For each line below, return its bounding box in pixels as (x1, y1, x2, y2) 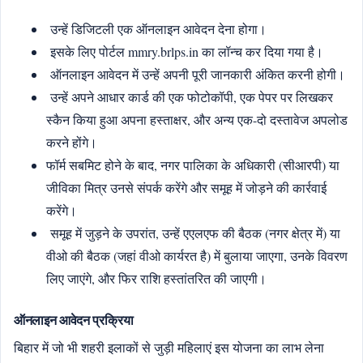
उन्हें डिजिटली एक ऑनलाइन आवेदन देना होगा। (46, 20, 267, 37)
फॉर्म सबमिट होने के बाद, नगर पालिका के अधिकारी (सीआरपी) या (46, 156, 340, 173)
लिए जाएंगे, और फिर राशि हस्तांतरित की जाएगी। (46, 270, 267, 287)
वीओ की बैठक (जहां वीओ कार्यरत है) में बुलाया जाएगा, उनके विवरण (46, 247, 348, 264)
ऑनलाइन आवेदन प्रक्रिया (14, 312, 134, 329)
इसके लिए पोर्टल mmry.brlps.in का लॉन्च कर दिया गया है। (46, 43, 323, 60)
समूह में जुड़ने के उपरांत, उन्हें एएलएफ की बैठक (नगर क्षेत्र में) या (46, 224, 340, 241)
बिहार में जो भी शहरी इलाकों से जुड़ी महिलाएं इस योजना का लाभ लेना (14, 338, 324, 356)
